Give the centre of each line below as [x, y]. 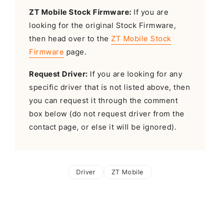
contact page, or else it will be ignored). [103, 127]
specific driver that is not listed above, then [110, 88]
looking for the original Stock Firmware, [103, 26]
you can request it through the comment [104, 101]
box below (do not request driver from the [107, 114]
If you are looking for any [135, 74]
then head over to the [70, 39]
